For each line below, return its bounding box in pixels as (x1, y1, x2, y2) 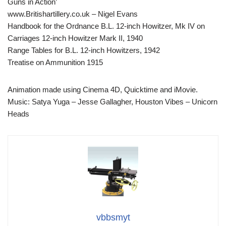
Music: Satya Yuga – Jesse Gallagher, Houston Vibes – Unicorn (8, 97, 217, 106)
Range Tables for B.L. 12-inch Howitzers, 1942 (8, 46, 160, 55)
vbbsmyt (96, 212, 130, 223)
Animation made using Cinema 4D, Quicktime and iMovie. (8, 85, 198, 94)
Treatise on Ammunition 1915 (8, 58, 103, 67)
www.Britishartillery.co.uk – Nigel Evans (8, 10, 138, 19)
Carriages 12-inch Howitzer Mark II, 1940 (8, 34, 143, 43)
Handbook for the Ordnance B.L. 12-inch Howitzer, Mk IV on (8, 22, 205, 31)
